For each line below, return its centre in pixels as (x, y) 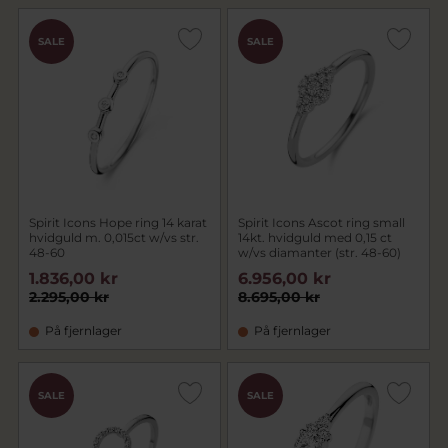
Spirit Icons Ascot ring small (321, 222)
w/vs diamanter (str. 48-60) (319, 252)
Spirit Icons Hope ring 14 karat (118, 222)
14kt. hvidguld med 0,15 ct (315, 237)
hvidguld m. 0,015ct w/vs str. (114, 237)
